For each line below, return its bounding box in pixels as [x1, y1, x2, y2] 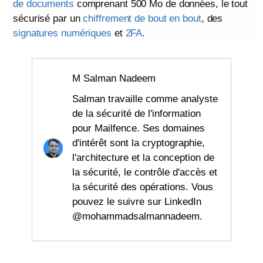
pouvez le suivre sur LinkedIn [72, 195, 202, 207]
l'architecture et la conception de [72, 151, 215, 163]
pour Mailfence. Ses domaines [72, 122, 205, 134]
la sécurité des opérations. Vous [72, 181, 214, 193]
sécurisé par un [13, 12, 83, 24]
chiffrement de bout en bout [83, 12, 201, 24]
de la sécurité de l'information [72, 107, 201, 119]
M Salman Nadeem [72, 72, 156, 84]
